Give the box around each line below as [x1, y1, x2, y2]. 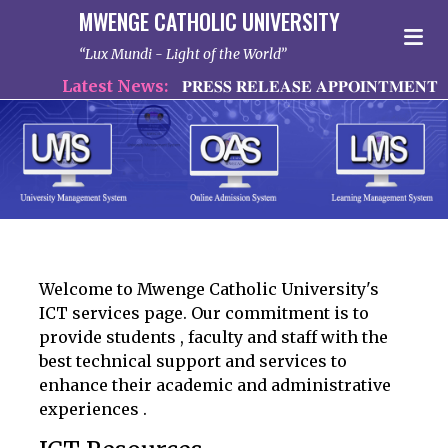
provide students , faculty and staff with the [39, 326, 388, 347]
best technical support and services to [39, 350, 347, 371]
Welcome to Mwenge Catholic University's [39, 278, 379, 299]
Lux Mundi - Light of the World [85, 45, 280, 63]
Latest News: [40, 76, 151, 96]
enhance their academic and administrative [39, 374, 391, 395]
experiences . [39, 398, 147, 419]
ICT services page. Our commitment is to [39, 302, 369, 323]
